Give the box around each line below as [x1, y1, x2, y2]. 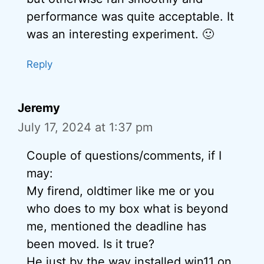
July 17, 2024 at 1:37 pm [18, 120, 153, 134]
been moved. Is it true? [27, 237, 154, 251]
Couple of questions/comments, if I [27, 148, 222, 163]
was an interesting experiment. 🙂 [27, 27, 214, 41]
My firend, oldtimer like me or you [27, 184, 214, 198]
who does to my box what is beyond [27, 202, 228, 216]
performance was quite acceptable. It [27, 9, 234, 24]
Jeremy [18, 101, 60, 115]
